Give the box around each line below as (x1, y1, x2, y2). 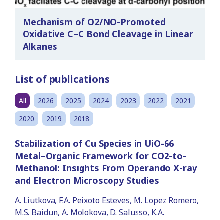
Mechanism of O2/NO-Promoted (23, 15, 165, 27)
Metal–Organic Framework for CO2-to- (15, 149, 186, 162)
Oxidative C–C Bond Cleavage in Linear (23, 27, 193, 40)
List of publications (15, 72, 110, 85)
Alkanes (23, 40, 57, 52)
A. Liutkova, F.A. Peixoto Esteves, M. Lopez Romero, (15, 194, 199, 206)
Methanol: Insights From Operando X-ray (15, 162, 197, 174)
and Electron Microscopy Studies (15, 174, 159, 186)
